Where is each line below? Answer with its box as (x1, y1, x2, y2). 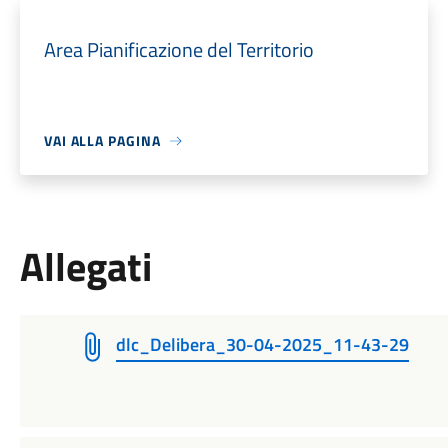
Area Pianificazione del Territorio (43, 34, 314, 65)
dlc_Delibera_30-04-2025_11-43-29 (115, 331, 409, 358)
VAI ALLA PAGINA (43, 130, 161, 151)
